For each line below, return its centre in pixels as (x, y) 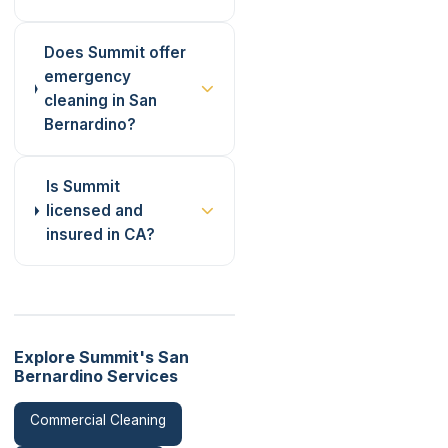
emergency (88, 76)
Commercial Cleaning (98, 420)
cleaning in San (101, 100)
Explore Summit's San (101, 357)
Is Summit (83, 186)
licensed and (95, 210)
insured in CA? (101, 234)
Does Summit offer (115, 52)
